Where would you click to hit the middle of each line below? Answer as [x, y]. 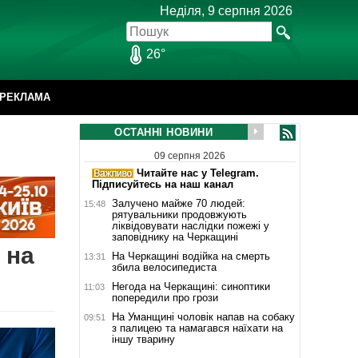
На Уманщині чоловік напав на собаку [203, 316]
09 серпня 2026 [189, 155]
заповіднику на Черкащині [175, 237]
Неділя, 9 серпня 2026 [226, 11]
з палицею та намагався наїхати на [197, 328]
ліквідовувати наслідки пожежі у [190, 225]
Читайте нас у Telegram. [196, 173]
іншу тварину [143, 339]
